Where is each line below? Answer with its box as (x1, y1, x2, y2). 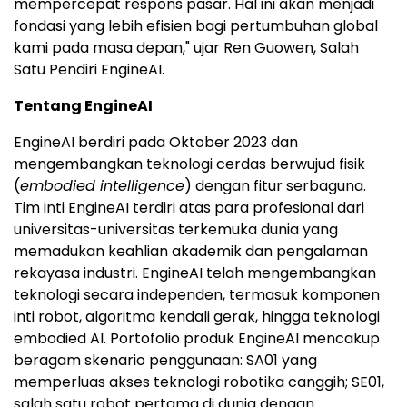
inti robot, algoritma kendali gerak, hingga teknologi (14, 306, 380, 327)
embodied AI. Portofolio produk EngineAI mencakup (14, 328, 380, 349)
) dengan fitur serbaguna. (184, 175, 366, 196)
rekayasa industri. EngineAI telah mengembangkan (14, 263, 376, 283)
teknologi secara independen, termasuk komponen (14, 284, 380, 305)
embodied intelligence (20, 175, 184, 196)
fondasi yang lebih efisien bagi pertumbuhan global (14, 15, 378, 36)
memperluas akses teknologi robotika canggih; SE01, (14, 372, 384, 392)
